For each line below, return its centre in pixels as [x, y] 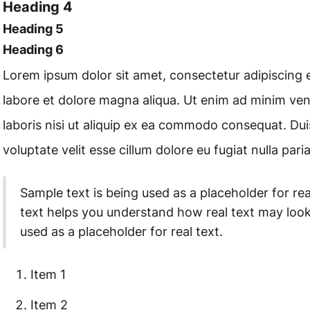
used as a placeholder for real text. [121, 231]
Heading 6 [33, 49]
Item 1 [48, 274]
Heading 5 [33, 29]
